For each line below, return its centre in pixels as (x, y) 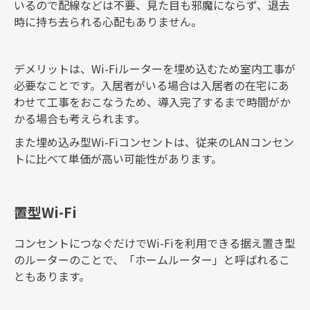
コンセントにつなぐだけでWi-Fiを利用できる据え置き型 (155, 243)
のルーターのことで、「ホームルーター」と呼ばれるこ (152, 259)
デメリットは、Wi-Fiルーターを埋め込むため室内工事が (155, 69)
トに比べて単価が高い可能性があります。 (118, 159)
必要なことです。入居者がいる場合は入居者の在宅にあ (152, 85)
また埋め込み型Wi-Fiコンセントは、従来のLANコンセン (154, 142)
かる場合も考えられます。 (80, 119)
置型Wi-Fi (45, 212)
